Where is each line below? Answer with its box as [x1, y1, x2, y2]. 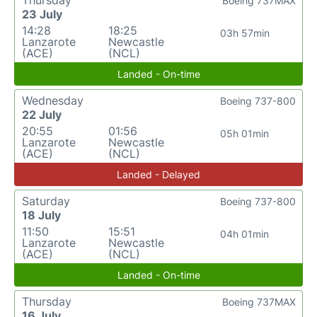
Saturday [22, 194, 70, 208]
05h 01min [220, 127, 270, 139]
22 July [22, 108, 62, 122]
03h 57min [219, 27, 270, 39]
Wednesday [22, 93, 83, 108]
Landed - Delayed [117, 168, 200, 180]
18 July [22, 208, 61, 222]
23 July [22, 7, 62, 21]
